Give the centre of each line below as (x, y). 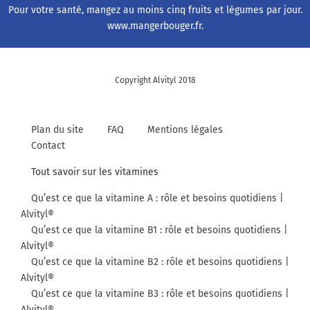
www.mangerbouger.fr (154, 26)
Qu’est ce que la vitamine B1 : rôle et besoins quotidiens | (159, 230)
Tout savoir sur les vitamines (95, 172)
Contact (48, 145)
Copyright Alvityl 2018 (155, 80)
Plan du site (57, 129)
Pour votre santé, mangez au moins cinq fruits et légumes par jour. (155, 10)
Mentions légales (185, 129)
